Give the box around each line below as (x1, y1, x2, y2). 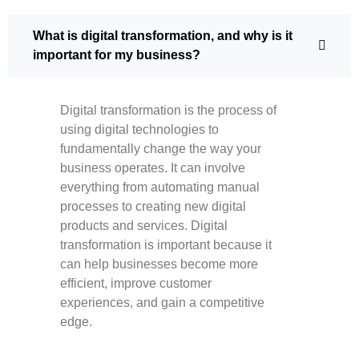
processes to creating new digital (60, 200, 246, 214)
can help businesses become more (60, 257, 258, 272)
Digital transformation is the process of (60, 103, 276, 118)
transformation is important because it (60, 238, 272, 252)
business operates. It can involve (60, 161, 245, 175)
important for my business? (33, 48, 200, 63)
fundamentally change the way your (60, 142, 261, 156)
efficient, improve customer (60, 276, 212, 291)
